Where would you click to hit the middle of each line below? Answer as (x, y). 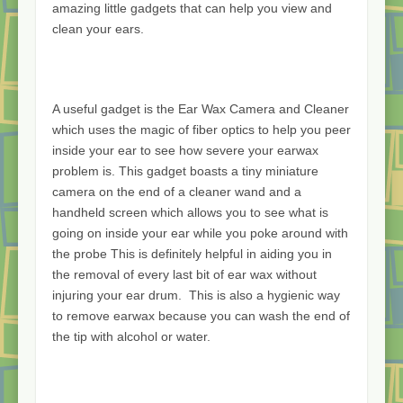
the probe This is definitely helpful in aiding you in (192, 254)
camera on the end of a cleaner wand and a (177, 192)
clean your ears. (98, 29)
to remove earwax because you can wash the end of (201, 316)
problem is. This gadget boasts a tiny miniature (185, 171)
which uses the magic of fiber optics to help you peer (201, 130)
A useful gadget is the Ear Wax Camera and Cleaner (201, 109)
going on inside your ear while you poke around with (200, 233)
